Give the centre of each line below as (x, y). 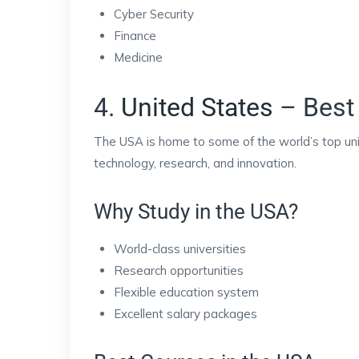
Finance (135, 36)
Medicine (138, 57)
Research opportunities (179, 270)
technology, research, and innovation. (195, 163)
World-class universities (180, 249)
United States (197, 107)
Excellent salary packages (186, 314)
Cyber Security (154, 14)
